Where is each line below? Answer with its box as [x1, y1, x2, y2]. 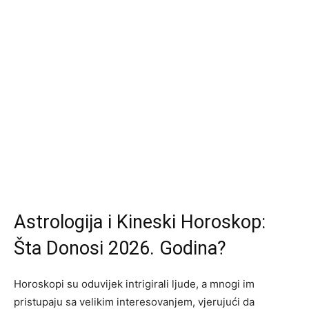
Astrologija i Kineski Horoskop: [14, 210, 266, 233]
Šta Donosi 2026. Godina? [14, 237, 226, 259]
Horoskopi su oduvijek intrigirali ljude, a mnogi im [14, 277, 255, 290]
